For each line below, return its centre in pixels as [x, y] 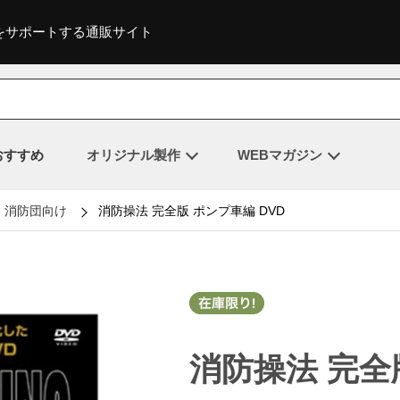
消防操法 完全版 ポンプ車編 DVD [192, 210]
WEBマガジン [280, 154]
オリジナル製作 [133, 154]
